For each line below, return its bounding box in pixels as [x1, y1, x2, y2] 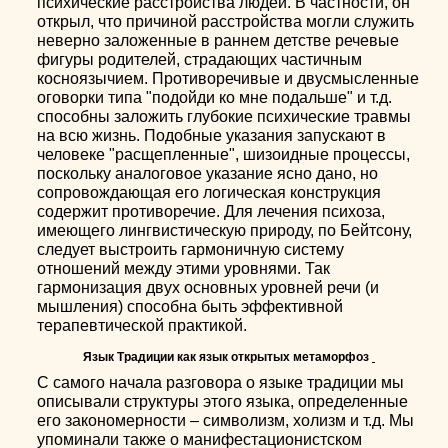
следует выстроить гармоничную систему [37, 241, 345, 258]
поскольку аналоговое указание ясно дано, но [37, 165, 379, 182]
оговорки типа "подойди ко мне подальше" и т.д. [37, 89, 393, 106]
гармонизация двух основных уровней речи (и [37, 279, 380, 296]
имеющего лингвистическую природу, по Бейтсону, [37, 222, 413, 239]
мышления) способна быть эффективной [37, 298, 344, 315]
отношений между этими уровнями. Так [37, 260, 331, 277]
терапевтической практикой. [37, 317, 248, 334]
